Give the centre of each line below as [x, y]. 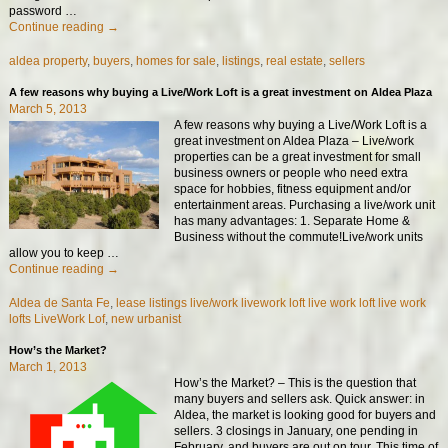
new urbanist [145, 319]
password [36, 10]
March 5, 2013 [47, 108]
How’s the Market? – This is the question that [295, 383]
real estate [294, 61]
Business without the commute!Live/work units [299, 236]
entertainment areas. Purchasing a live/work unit [305, 204]
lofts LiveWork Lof [56, 319]
